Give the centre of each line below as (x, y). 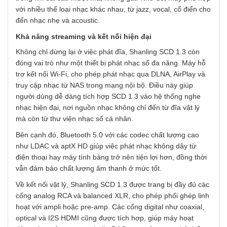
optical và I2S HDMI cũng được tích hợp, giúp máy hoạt (105, 218)
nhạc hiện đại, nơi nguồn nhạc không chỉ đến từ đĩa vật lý (108, 108)
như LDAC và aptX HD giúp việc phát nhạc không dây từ (106, 146)
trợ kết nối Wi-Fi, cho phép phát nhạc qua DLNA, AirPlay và (110, 74)
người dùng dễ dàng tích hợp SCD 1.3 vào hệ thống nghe (108, 97)
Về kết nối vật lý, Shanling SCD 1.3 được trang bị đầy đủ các (112, 185)
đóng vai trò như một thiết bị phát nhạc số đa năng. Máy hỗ (111, 63)
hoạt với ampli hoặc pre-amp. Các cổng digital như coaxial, (110, 207)
